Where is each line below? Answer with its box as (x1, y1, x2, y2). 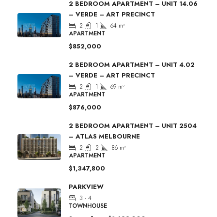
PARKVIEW (69, 182, 104, 191)
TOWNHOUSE (69, 201, 107, 210)
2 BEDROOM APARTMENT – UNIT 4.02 (69, 60, 195, 69)
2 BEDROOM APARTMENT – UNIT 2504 (69, 121, 197, 130)
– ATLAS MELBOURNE (69, 131, 140, 141)
